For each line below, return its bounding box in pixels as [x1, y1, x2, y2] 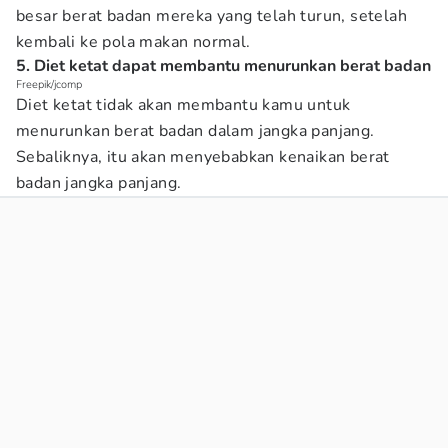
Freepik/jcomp [16, 77, 82, 92]
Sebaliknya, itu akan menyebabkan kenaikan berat [16, 146, 390, 168]
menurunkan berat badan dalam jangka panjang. [16, 120, 375, 142]
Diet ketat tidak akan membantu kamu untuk [16, 94, 351, 116]
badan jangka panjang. [16, 172, 182, 194]
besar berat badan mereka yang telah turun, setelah [16, 5, 407, 27]
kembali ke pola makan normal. [16, 31, 251, 53]
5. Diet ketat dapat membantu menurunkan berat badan [16, 55, 431, 77]
